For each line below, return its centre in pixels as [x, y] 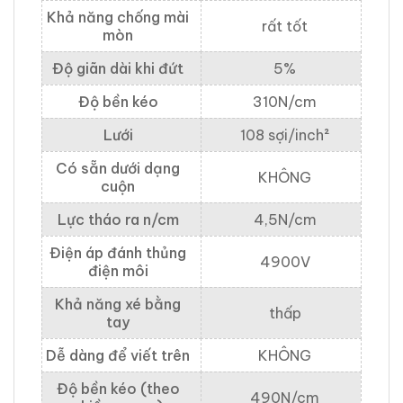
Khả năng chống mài [118, 18]
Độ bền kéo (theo [118, 389]
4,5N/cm [285, 220]
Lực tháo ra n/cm [118, 220]
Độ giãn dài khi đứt [118, 69]
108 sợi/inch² [285, 135]
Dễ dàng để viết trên [118, 356]
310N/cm [285, 102]
